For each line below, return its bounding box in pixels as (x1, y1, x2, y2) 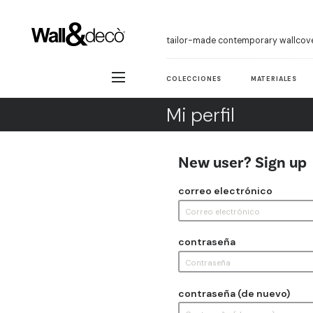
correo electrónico (177, 184, 272, 197)
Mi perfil (166, 102, 235, 127)
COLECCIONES (166, 74, 222, 83)
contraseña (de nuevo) (177, 286, 290, 300)
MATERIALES (250, 74, 298, 83)
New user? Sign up (177, 152, 307, 173)
